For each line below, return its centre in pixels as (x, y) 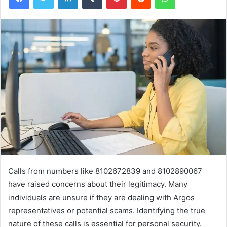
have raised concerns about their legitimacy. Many (98, 184)
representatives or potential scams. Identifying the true (107, 211)
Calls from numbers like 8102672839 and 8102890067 (105, 171)
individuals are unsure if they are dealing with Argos (101, 198)
